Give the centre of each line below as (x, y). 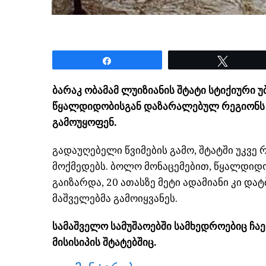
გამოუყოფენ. (85, 122)
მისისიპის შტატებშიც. (104, 242)
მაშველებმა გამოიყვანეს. (115, 198)
